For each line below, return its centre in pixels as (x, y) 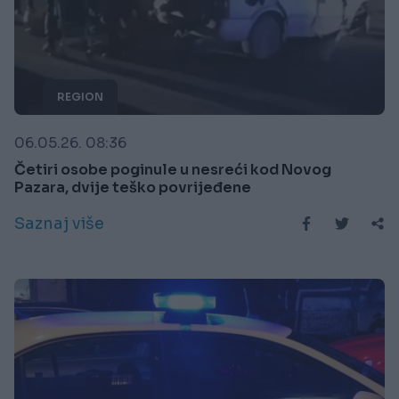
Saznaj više (59, 223)
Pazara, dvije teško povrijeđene (133, 187)
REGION (80, 96)
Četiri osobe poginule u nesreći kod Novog (173, 169)
